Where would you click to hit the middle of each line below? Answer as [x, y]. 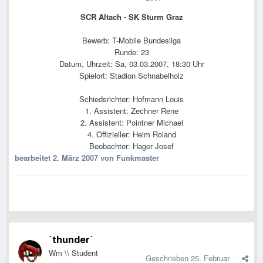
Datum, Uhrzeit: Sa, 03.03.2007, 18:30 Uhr [131, 64]
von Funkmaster [129, 158]
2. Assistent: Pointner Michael [131, 123]
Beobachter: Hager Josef [131, 146]
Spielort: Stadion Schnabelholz [131, 76]
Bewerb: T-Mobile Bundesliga [131, 41]
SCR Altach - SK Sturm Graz [131, 17]
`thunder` [71, 240]
